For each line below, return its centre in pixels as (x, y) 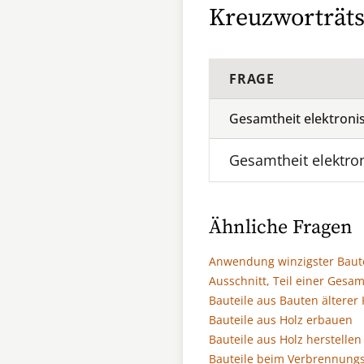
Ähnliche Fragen (281, 227)
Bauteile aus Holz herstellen (285, 339)
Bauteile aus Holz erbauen (281, 320)
